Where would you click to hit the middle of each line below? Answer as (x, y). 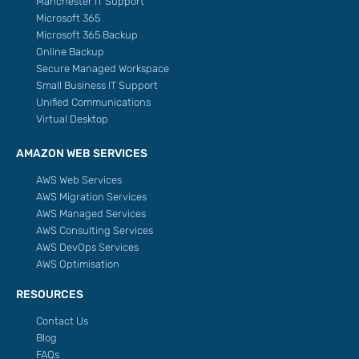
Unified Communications (93, 102)
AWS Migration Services (91, 196)
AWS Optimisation (78, 264)
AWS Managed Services (91, 213)
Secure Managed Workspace (103, 68)
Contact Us (62, 321)
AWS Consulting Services (95, 230)
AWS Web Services (79, 179)
